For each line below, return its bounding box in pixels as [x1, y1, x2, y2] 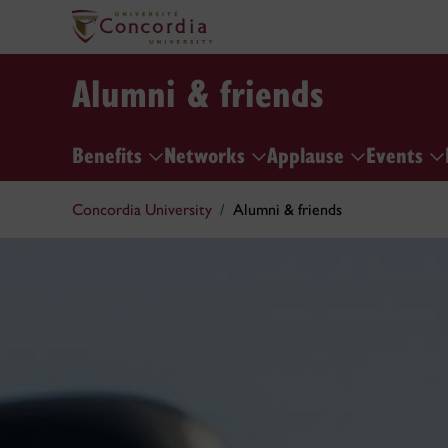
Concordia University [72, 200, 212, 219]
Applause [267, 138, 350, 169]
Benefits [72, 138, 148, 169]
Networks [164, 138, 251, 169]
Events [366, 138, 429, 169]
